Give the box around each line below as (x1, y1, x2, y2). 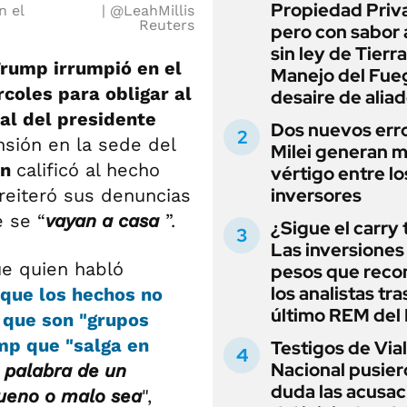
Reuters (139, 15, 194, 34)
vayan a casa (45, 209, 159, 232)
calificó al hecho (16, 158, 160, 181)
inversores (271, 184, 362, 207)
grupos (87, 308, 149, 331)
